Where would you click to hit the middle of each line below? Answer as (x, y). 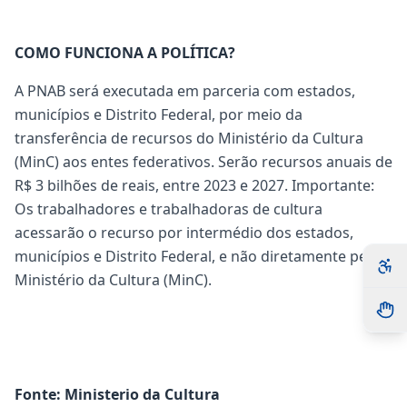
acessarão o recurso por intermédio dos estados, (184, 233)
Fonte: (40, 394)
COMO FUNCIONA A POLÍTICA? (125, 53)
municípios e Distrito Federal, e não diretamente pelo (197, 256)
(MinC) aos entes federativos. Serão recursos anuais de (203, 162)
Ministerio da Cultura (142, 394)
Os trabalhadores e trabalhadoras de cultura (169, 209)
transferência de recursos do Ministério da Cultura (189, 138)
